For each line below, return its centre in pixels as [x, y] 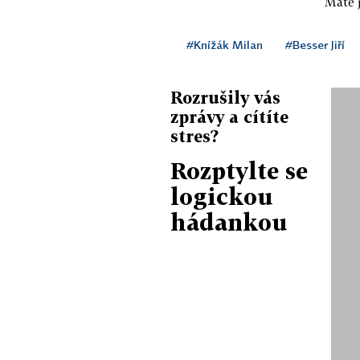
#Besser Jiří [315, 45]
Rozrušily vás [225, 97]
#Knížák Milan [225, 45]
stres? [194, 136]
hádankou [229, 222]
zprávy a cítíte [229, 117]
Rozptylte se [239, 171]
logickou [222, 196]
